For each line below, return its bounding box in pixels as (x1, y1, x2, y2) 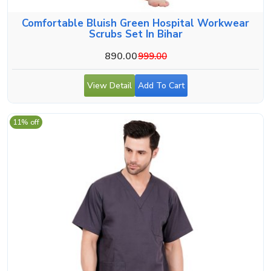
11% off (13, 117, 39, 127)
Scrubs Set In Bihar (88, 27, 183, 41)
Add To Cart (137, 79, 184, 91)
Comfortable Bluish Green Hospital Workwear (22, 16, 249, 30)
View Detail (87, 79, 132, 91)
